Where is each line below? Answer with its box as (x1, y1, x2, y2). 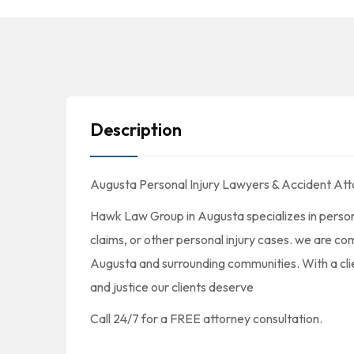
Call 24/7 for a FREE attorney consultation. (90, 311, 322, 326)
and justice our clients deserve (90, 279, 254, 295)
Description (90, 119, 182, 141)
